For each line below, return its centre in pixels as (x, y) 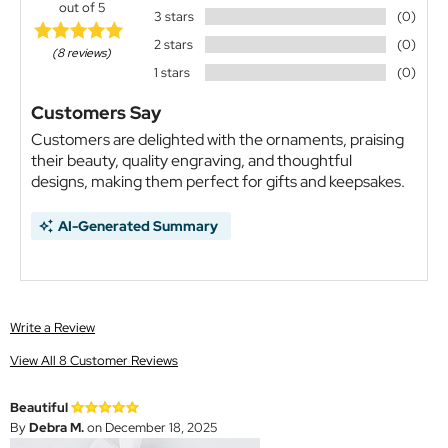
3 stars (173, 17)
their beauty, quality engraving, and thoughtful (191, 161)
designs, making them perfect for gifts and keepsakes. (218, 182)
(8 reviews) (82, 52)
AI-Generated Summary (138, 226)
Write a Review (52, 328)
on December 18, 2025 (150, 428)
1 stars (171, 73)
